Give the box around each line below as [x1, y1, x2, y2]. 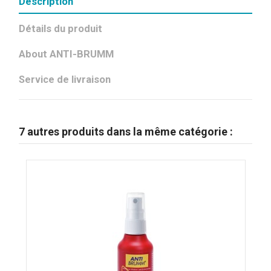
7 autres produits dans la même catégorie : [19, 125, 233, 139]
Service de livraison [19, 74, 111, 86]
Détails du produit [19, 22, 103, 34]
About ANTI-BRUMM [19, 48, 114, 60]
